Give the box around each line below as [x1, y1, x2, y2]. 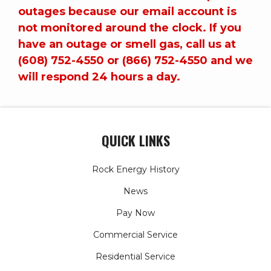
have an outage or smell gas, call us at [18, 37, 236, 51]
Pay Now [116, 207, 155, 218]
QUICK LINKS [101, 130, 170, 150]
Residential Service [96, 250, 175, 262]
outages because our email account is [18, 4, 237, 18]
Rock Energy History [91, 163, 180, 175]
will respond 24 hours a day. [18, 70, 180, 83]
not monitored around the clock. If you [18, 21, 241, 34]
